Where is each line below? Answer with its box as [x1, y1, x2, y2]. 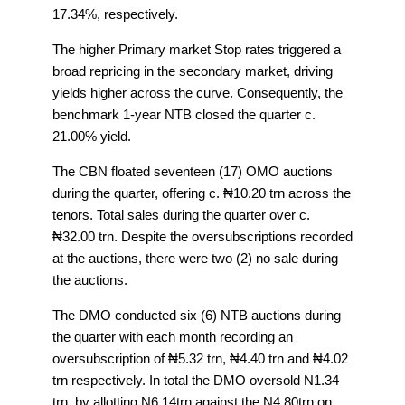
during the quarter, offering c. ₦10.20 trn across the [52, 185, 351, 202]
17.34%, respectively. [52, 6, 178, 23]
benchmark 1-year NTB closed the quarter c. [52, 107, 316, 123]
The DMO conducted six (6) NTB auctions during [52, 307, 341, 324]
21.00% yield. [52, 128, 131, 145]
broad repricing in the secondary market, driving [52, 63, 333, 80]
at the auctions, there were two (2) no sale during [52, 250, 338, 267]
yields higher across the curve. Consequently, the [52, 85, 343, 101]
